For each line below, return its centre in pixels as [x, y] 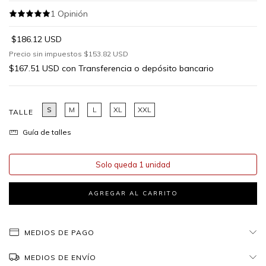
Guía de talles [46, 132]
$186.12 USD [37, 39]
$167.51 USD [35, 69]
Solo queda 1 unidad [133, 165]
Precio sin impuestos [46, 54]
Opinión [73, 14]
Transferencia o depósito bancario [146, 69]
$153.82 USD [106, 54]
